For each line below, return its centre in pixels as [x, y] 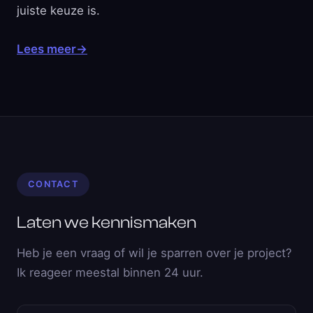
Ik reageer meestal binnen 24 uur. [110, 272]
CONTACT [53, 184]
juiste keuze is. [58, 10]
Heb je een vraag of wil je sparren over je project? [154, 253]
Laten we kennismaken [107, 222]
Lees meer [46, 49]
